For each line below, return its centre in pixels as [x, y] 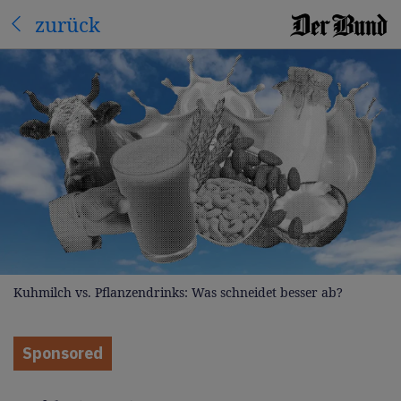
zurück [68, 24]
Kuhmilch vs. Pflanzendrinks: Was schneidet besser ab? [178, 292]
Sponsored [63, 353]
